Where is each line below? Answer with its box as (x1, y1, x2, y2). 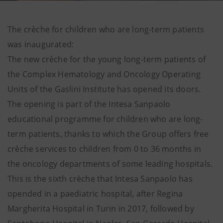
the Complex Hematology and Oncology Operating (7, 69, 201, 80)
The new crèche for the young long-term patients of (7, 54, 206, 65)
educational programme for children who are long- (7, 113, 203, 124)
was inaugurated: (7, 39, 74, 50)
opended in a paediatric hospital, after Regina (7, 188, 183, 199)
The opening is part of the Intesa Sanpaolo (7, 99, 171, 110)
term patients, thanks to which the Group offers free (7, 128, 209, 139)
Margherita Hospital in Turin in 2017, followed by (7, 203, 194, 214)
